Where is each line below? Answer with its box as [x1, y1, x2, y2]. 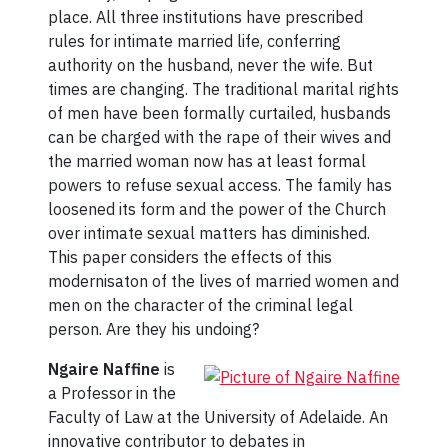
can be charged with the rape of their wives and [48, 126, 392, 147]
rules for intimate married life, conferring [48, 30, 342, 51]
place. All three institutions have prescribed [48, 6, 364, 27]
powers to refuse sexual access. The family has [48, 174, 393, 195]
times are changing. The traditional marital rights [48, 78, 400, 99]
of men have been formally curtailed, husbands [48, 102, 392, 123]
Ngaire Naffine [48, 358, 161, 379]
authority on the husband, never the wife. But [48, 54, 374, 75]
